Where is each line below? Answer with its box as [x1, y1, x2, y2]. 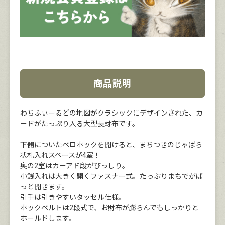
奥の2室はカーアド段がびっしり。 [20, 162, 129, 170]
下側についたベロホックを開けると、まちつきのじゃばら [20, 141, 202, 149]
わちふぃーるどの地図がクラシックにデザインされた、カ [20, 109, 203, 118]
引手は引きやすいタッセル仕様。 [20, 193, 126, 202]
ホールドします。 [20, 214, 76, 223]
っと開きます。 [20, 183, 69, 191]
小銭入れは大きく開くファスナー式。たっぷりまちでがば [20, 172, 203, 181]
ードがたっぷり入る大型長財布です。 [20, 120, 139, 128]
